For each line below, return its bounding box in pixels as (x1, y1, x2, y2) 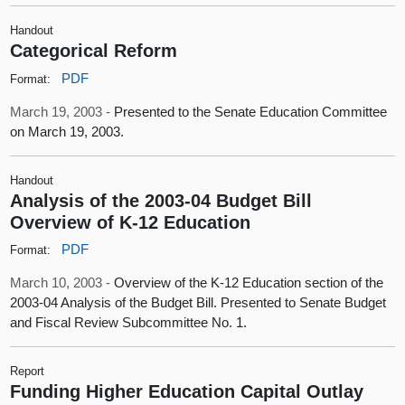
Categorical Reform (10, 40, 178, 61)
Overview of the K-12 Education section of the (114, 275, 384, 291)
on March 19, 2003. (10, 123, 125, 139)
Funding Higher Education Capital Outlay (10, 381, 364, 402)
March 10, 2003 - (10, 275, 115, 291)
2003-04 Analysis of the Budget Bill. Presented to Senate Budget (10, 295, 387, 311)
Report (10, 364, 45, 379)
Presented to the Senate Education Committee (114, 103, 388, 119)
